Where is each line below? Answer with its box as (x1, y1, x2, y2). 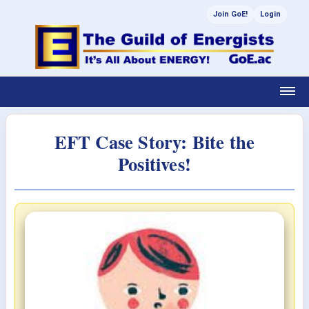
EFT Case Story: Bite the (54, 128, 255, 155)
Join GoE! (213, 10, 248, 19)
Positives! (118, 150, 191, 177)
